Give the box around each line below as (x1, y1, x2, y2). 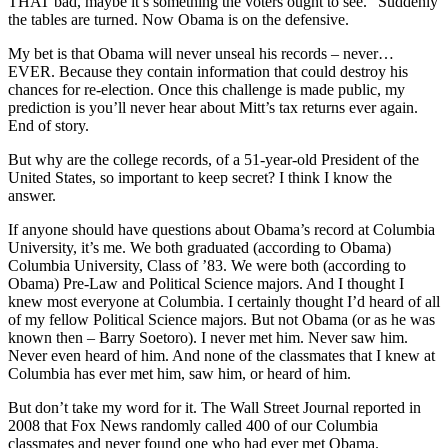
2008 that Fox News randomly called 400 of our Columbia (8, 416, 378, 434)
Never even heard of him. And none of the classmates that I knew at (8, 346, 435, 364)
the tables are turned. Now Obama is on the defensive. (8, 10, 349, 28)
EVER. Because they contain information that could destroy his (8, 62, 408, 80)
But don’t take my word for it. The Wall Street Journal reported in (8, 398, 421, 416)
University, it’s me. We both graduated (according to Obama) (8, 238, 391, 256)
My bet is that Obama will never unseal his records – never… (8, 44, 394, 62)
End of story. (8, 116, 89, 134)
